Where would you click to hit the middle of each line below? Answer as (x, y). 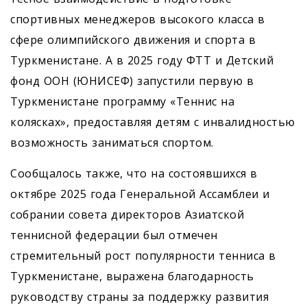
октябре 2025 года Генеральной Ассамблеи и (140, 194)
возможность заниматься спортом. (112, 142)
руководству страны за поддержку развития (139, 296)
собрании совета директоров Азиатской (127, 214)
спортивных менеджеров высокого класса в (138, 19)
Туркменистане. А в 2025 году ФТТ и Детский (142, 60)
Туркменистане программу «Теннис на (122, 101)
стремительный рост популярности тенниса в (143, 255)
